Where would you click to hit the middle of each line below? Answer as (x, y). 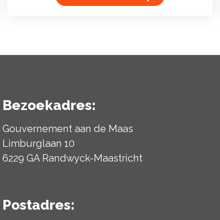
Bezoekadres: (49, 106)
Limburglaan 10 (39, 144)
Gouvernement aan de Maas (68, 129)
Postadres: (39, 205)
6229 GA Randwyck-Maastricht (73, 158)
